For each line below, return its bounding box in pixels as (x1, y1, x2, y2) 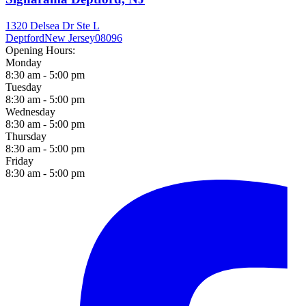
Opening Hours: (5, 44, 75, 56)
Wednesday (5, 105, 55, 117)
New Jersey (44, 31, 95, 44)
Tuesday (5, 81, 42, 93)
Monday (5, 56, 42, 68)
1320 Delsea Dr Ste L (5, 19, 100, 31)
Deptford (5, 31, 44, 44)
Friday (5, 154, 33, 167)
